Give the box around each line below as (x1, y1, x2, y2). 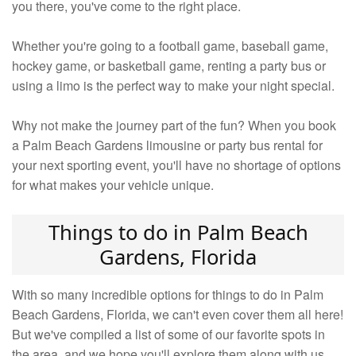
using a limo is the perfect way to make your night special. (12, 76, 335, 95)
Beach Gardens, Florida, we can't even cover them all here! (12, 305, 343, 324)
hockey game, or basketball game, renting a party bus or (12, 56, 326, 75)
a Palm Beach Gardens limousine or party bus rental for (12, 136, 323, 155)
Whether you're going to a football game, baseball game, (12, 37, 328, 56)
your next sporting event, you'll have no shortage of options (12, 156, 341, 175)
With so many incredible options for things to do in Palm (12, 285, 323, 304)
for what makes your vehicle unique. (12, 176, 217, 195)
